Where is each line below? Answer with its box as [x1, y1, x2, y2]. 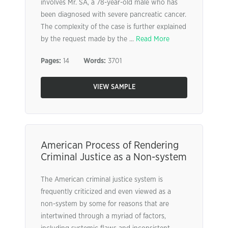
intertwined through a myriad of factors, [41, 213, 166, 220]
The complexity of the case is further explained [41, 23, 186, 31]
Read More [136, 36, 169, 43]
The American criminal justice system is [41, 176, 163, 183]
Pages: [41, 58, 61, 65]
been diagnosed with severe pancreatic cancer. [41, 11, 186, 18]
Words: [83, 58, 106, 65]
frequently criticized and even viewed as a [41, 188, 171, 195]
